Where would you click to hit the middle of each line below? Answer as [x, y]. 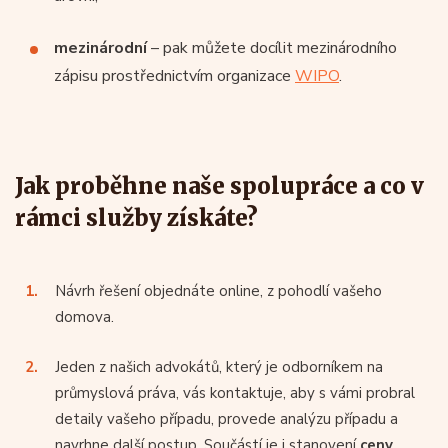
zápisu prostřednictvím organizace [174, 76]
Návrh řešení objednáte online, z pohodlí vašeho [218, 291]
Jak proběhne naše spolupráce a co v [219, 186]
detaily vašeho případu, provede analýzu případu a [226, 419]
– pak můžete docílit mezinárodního [272, 48]
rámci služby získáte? [136, 218]
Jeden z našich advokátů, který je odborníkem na [219, 367]
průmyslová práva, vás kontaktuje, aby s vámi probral [235, 393]
